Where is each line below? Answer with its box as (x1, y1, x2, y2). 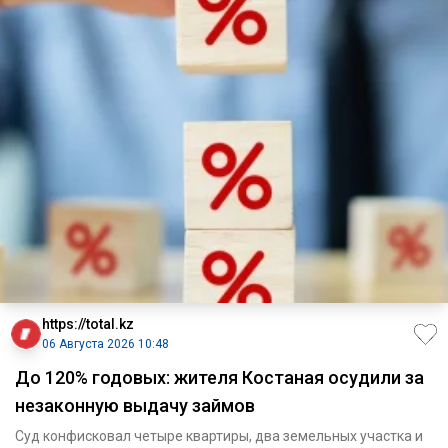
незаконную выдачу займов (15, 395, 255, 417)
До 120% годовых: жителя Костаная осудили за (15, 367, 424, 389)
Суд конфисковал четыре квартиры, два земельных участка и (15, 428, 423, 445)
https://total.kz (42, 316, 134, 333)
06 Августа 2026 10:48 (42, 337, 169, 352)
